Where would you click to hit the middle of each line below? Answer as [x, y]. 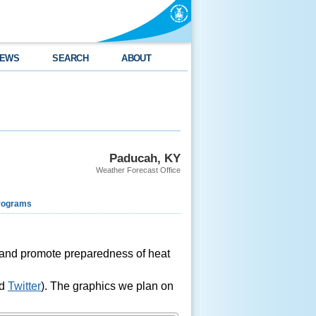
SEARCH [71, 58]
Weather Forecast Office [138, 170]
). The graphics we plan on [107, 286]
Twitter [24, 286]
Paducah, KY [145, 158]
